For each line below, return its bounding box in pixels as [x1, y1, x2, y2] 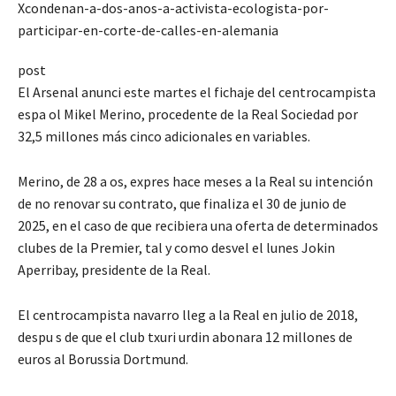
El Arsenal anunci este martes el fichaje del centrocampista [18, 82, 376, 101]
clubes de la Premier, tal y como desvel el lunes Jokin [18, 238, 335, 256]
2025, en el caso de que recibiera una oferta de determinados [18, 216, 378, 234]
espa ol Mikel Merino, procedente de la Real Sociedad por [18, 104, 358, 123]
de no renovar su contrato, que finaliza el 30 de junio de [18, 194, 346, 212]
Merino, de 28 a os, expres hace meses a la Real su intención [18, 171, 373, 190]
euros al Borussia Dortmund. [18, 349, 188, 368]
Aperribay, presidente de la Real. [18, 260, 210, 278]
